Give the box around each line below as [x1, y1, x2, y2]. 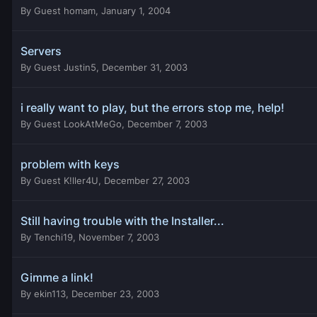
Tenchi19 [34, 231, 73, 243]
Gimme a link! [21, 270, 93, 284]
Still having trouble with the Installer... [21, 213, 224, 228]
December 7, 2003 [127, 117, 207, 129]
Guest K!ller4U [34, 174, 98, 186]
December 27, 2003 [104, 174, 190, 186]
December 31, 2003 [102, 61, 188, 73]
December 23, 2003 [71, 287, 159, 299]
